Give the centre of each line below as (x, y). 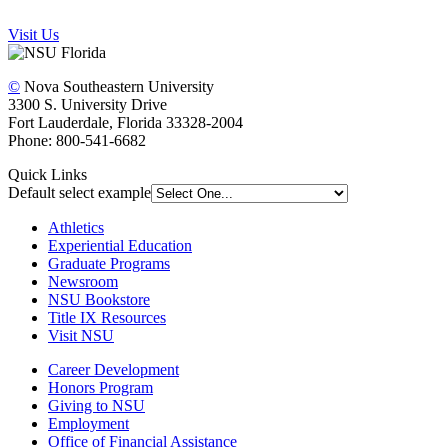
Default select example (79, 193)
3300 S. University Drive (87, 105)
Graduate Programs (109, 264)
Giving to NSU (96, 406)
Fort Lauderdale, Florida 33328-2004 (125, 123)
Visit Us (33, 35)
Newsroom (83, 282)
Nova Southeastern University (119, 87)
